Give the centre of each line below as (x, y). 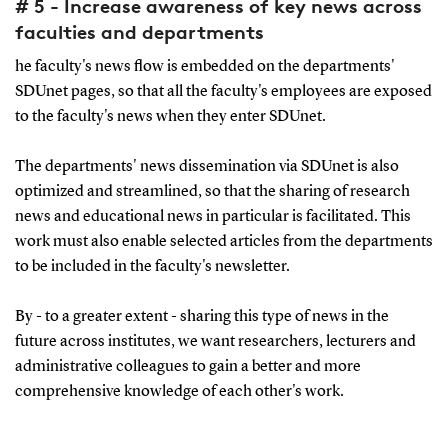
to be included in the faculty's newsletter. (152, 266)
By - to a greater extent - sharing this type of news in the (201, 316)
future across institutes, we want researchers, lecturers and (215, 341)
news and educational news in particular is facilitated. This (212, 216)
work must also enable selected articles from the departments (223, 241)
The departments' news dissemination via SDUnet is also (206, 166)
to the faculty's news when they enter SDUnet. (170, 116)
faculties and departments (139, 31)
